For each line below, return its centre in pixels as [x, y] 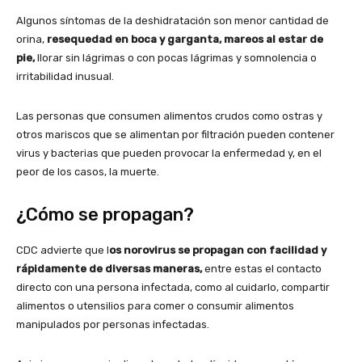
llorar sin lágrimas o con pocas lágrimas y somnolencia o [176, 58]
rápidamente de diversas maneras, [109, 269]
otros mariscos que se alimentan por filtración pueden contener [175, 135]
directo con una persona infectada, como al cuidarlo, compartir [173, 288]
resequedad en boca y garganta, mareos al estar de [184, 40]
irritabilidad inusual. [65, 77]
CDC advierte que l [63, 250]
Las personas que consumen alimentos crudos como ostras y [169, 116]
